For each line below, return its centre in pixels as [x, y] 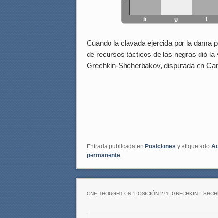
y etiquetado [193, 147]
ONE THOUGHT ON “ [110, 193]
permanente [103, 155]
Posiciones [160, 147]
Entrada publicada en [116, 147]
